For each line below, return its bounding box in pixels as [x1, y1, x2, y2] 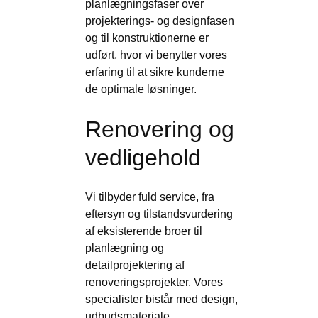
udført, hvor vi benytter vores [85, 49, 227, 61]
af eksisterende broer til [85, 225, 202, 237]
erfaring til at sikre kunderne [85, 66, 224, 78]
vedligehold [85, 145, 201, 170]
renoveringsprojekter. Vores [85, 276, 223, 288]
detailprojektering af [85, 259, 185, 271]
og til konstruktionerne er [85, 32, 209, 44]
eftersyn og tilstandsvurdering [85, 208, 233, 220]
